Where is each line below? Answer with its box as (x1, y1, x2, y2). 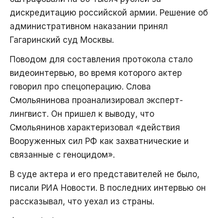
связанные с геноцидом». (10, 150, 115, 160)
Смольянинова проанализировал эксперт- (10, 95, 183, 106)
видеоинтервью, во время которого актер (10, 68, 182, 78)
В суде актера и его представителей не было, (10, 169, 200, 180)
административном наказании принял (10, 21, 168, 32)
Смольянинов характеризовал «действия (10, 123, 180, 133)
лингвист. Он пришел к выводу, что (10, 109, 154, 119)
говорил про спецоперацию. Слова (10, 82, 151, 92)
